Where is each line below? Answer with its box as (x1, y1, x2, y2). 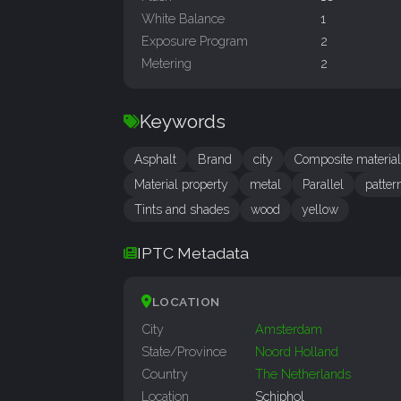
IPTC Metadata (137, 243, 249, 263)
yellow (302, 202, 338, 218)
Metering (141, 55, 192, 72)
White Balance (141, 11, 225, 27)
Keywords (140, 110, 226, 133)
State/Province (141, 344, 226, 360)
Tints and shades (134, 202, 229, 218)
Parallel (303, 177, 344, 192)
